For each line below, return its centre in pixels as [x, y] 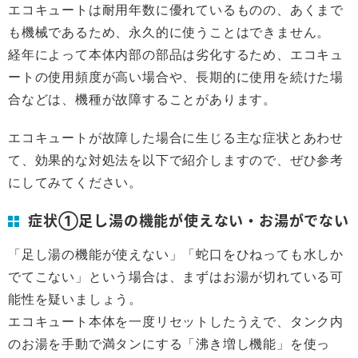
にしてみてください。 [75, 182]
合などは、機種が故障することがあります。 [142, 99]
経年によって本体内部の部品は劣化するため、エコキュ [176, 54]
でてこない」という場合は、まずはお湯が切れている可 [176, 276]
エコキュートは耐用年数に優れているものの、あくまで [176, 10]
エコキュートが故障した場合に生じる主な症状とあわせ [176, 137]
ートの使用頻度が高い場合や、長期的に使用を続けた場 [176, 77]
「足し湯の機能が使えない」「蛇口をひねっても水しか [176, 254]
